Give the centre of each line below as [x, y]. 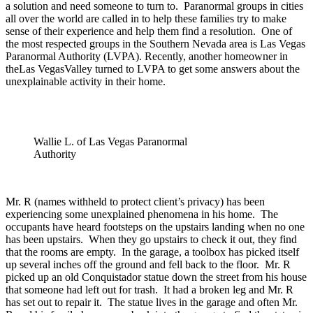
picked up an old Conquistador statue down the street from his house [156, 277]
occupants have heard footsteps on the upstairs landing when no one [155, 226]
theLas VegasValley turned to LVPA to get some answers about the [153, 68]
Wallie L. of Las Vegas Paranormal [110, 141]
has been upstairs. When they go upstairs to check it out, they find [151, 239]
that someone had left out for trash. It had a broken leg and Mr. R [150, 289]
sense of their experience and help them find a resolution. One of [149, 31]
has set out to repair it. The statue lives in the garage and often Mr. [152, 302]
